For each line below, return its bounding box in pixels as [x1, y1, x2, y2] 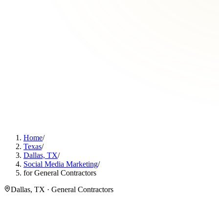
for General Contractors [23, 169, 96, 177]
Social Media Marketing [23, 160, 98, 168]
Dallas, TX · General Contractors [11, 185, 113, 194]
